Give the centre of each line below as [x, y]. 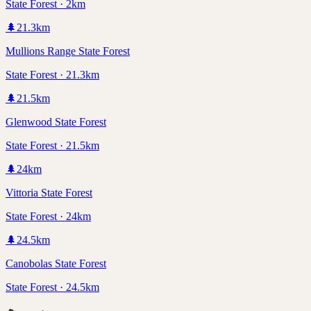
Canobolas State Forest [56, 263]
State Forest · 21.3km [52, 74]
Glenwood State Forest [56, 121]
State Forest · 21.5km [52, 145]
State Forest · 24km [48, 216]
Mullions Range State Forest [68, 51]
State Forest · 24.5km [52, 287]
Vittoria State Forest [49, 192]
